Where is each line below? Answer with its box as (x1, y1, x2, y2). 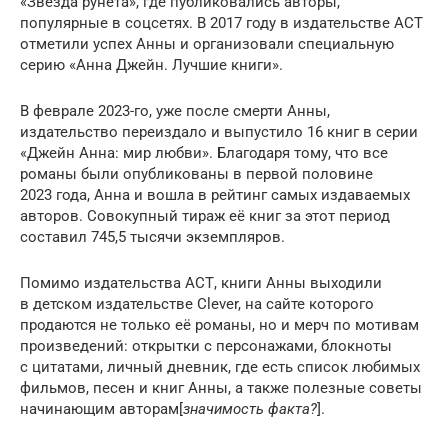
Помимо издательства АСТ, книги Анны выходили (20, 273, 382, 292)
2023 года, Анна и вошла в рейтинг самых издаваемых (20, 185, 410, 204)
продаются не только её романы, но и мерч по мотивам (20, 315, 419, 334)
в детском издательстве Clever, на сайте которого (20, 294, 374, 313)
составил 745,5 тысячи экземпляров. (20, 227, 285, 246)
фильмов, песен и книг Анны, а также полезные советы (20, 378, 422, 397)
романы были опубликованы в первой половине (20, 164, 373, 183)
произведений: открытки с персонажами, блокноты (20, 336, 392, 355)
